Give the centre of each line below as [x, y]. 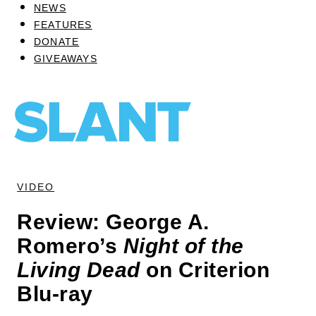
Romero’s [70, 245]
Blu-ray [55, 293]
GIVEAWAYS [66, 58]
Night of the [183, 245]
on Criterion [205, 269]
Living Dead [79, 269]
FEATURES [63, 24]
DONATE [57, 41]
